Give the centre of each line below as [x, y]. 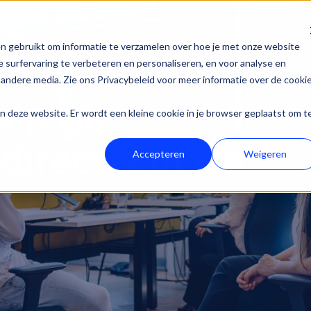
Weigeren [266, 153]
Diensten [107, 39]
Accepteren [158, 153]
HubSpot [176, 39]
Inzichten [245, 39]
